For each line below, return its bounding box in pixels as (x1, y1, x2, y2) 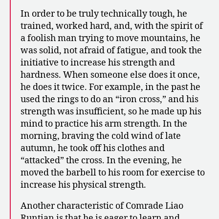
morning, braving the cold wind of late (21, 131, 181, 142)
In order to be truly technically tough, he (21, 8, 187, 20)
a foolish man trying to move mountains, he (21, 33, 200, 44)
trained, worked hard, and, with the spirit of (21, 21, 203, 32)
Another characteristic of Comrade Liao (21, 200, 183, 212)
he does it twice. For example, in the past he (21, 82, 200, 93)
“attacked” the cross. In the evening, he (21, 155, 182, 167)
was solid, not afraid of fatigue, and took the (21, 45, 202, 57)
